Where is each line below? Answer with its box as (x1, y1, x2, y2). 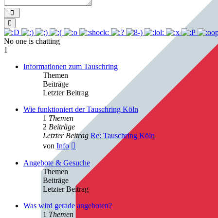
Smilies (11, 18, 32, 26)
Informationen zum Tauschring (23, 62, 118, 71)
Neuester (75, 139, 103, 148)
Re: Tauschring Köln (91, 131, 155, 140)
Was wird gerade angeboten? (23, 201, 112, 210)
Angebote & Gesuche (23, 158, 90, 167)
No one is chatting (4, 36, 60, 45)
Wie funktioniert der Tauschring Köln (23, 105, 138, 113)
